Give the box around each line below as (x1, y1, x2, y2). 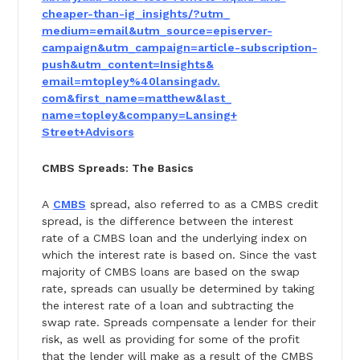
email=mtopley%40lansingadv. (41, 75, 220, 88)
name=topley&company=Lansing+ (41, 108, 237, 122)
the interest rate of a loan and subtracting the (41, 299, 294, 313)
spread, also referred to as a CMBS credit (85, 198, 318, 211)
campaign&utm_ (41, 41, 135, 55)
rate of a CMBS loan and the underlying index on (41, 231, 307, 245)
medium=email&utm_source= (41, 24, 213, 38)
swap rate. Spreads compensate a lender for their (41, 316, 316, 329)
